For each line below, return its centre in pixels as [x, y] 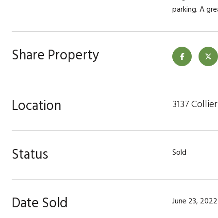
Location [36, 106]
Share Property [55, 55]
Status [30, 154]
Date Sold [40, 203]
